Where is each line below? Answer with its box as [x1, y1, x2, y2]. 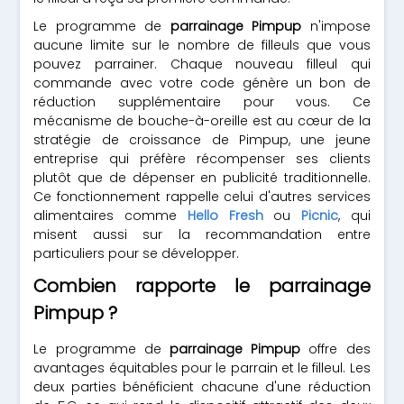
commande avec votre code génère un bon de [33, 74, 371, 92]
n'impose [301, 17, 371, 35]
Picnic [300, 207, 338, 225]
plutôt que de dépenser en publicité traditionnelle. [33, 169, 371, 187]
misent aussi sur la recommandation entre [33, 225, 371, 243]
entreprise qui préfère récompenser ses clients [33, 150, 371, 168]
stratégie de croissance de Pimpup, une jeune [33, 131, 371, 149]
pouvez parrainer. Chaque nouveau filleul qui [33, 55, 371, 73]
